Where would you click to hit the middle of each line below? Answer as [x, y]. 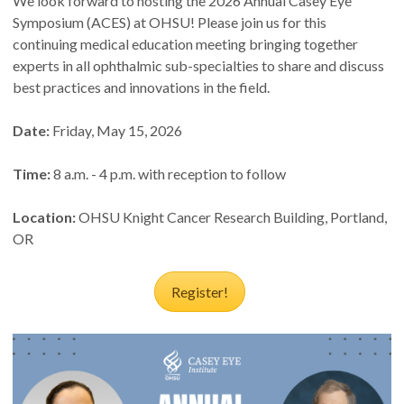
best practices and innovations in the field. [142, 87]
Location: [46, 217]
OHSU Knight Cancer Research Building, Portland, [233, 217]
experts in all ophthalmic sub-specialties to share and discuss [198, 66]
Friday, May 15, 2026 [117, 131]
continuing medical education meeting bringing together [185, 44]
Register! [200, 292]
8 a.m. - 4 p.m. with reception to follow [168, 174]
